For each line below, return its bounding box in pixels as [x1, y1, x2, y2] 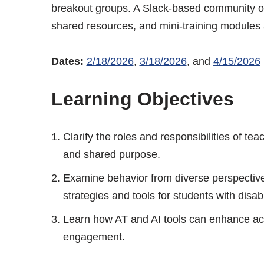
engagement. [62, 230, 125, 243]
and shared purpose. [62, 148, 160, 160]
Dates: [51, 55, 87, 67]
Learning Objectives [51, 88, 234, 110]
